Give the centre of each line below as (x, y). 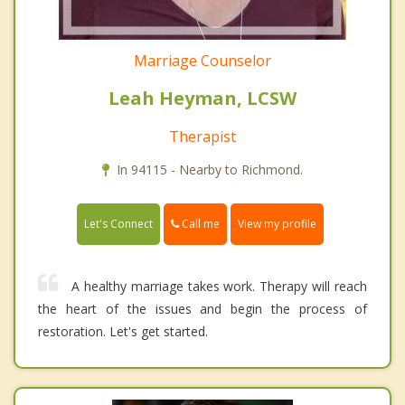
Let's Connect (118, 223)
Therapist (202, 136)
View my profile (277, 223)
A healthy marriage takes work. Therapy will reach (219, 286)
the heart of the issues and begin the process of (202, 308)
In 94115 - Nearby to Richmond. (210, 169)
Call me (199, 223)
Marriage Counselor (202, 60)
